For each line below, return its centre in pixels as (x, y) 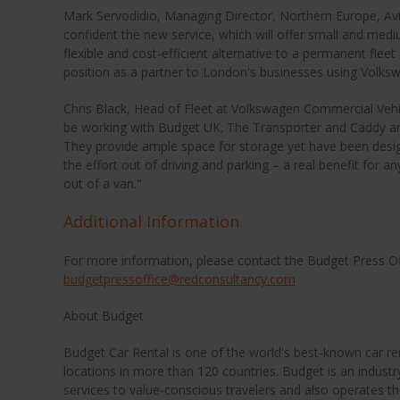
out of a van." (102, 183)
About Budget (103, 315)
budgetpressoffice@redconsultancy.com (179, 279)
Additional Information (151, 221)
